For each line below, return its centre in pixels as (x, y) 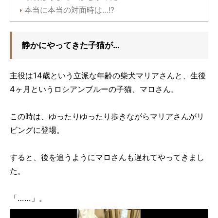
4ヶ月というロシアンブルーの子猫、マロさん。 (94, 89)
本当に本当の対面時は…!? (69, 10)
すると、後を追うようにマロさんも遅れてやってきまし (107, 157)
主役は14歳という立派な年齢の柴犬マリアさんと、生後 (108, 75)
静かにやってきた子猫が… (71, 45)
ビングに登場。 (37, 130)
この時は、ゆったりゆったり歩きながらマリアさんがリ (107, 116)
